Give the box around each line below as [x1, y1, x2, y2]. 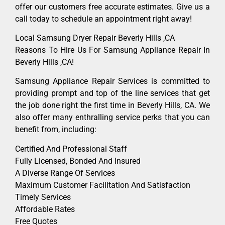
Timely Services [15, 192, 71, 202]
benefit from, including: [15, 125, 96, 135]
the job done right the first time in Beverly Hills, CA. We [15, 100, 210, 110]
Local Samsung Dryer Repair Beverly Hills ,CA [15, 33, 175, 43]
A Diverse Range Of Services [15, 168, 115, 178]
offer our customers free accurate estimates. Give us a [15, 2, 210, 12]
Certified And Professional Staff [15, 144, 127, 154]
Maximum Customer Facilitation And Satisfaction [15, 180, 190, 190]
